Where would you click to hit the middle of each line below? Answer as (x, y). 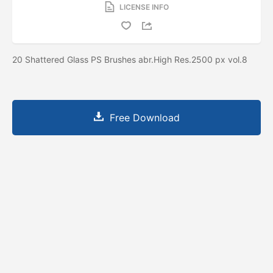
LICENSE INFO (144, 7)
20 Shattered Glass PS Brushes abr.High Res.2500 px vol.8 (130, 59)
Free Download (144, 117)
